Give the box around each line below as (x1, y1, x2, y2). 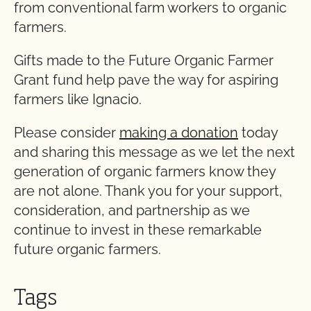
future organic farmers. (14, 240, 165, 258)
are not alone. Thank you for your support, (14, 182, 283, 199)
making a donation (119, 124, 238, 141)
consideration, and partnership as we (14, 201, 250, 219)
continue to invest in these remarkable (14, 221, 262, 238)
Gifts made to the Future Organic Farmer (14, 51, 274, 69)
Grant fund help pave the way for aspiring (14, 71, 278, 88)
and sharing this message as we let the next (14, 143, 295, 160)
